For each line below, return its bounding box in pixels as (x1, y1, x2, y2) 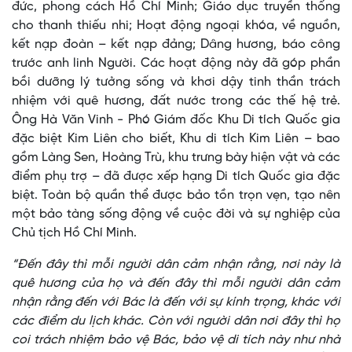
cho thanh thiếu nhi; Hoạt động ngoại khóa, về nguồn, (12, 19, 340, 33)
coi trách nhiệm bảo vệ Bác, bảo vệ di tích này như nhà (12, 333, 340, 347)
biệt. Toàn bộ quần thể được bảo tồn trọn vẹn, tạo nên (12, 189, 340, 203)
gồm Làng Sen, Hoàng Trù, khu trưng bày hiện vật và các (12, 151, 340, 165)
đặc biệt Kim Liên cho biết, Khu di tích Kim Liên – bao (12, 132, 340, 146)
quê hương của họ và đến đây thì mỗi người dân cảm (12, 277, 340, 291)
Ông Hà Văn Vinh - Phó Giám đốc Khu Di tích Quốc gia (12, 113, 340, 127)
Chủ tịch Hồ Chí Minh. (12, 226, 137, 240)
